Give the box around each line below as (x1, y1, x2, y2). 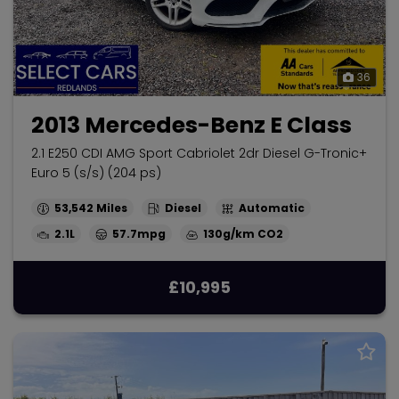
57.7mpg (112, 226, 166, 241)
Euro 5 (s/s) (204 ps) (31, 164, 161, 182)
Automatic (239, 200, 305, 216)
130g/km (203, 226, 255, 241)
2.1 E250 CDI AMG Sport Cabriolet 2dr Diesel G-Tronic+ (31, 144, 367, 162)
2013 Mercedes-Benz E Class (31, 110, 352, 141)
